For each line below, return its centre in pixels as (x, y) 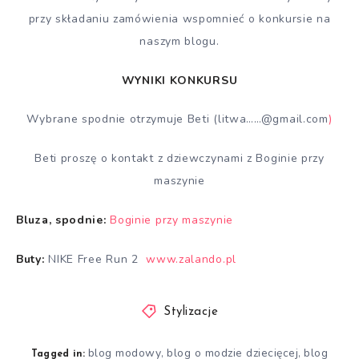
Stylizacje (191, 312)
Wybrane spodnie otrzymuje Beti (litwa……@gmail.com (177, 119)
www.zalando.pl (191, 259)
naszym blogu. (179, 41)
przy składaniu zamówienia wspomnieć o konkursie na (179, 18)
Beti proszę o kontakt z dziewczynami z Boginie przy (179, 159)
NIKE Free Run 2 (95, 259)
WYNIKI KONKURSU (179, 80)
